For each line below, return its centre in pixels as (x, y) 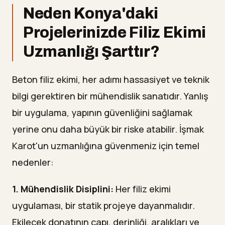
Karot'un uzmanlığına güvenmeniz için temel (106, 146)
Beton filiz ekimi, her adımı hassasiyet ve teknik (111, 80)
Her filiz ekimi (142, 189)
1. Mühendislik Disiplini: (63, 189)
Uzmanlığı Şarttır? (91, 52)
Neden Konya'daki (91, 14)
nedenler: (33, 162)
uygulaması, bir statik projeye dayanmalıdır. (103, 206)
